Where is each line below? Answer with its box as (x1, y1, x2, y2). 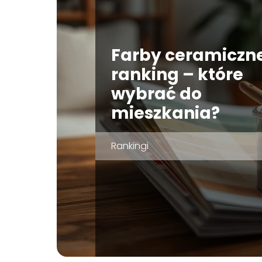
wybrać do (111, 82, 202, 105)
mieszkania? (111, 101, 220, 125)
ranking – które (111, 63, 243, 86)
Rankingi (111, 139, 149, 153)
